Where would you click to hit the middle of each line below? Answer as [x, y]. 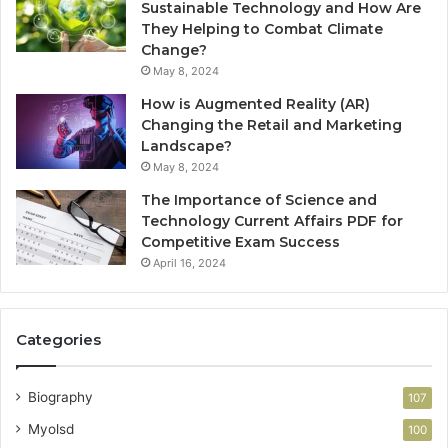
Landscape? [186, 146]
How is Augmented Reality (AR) [255, 104]
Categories [58, 340]
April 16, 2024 [189, 263]
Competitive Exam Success [240, 242]
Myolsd [51, 429]
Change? [174, 50]
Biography [60, 397]
